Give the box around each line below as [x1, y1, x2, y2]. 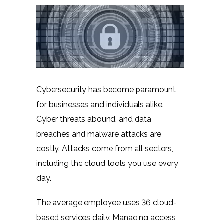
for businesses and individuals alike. [36, 99, 164, 109]
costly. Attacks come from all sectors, [36, 143, 173, 153]
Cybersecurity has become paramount [36, 84, 176, 94]
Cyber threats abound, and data [36, 114, 151, 124]
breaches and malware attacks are [36, 129, 161, 138]
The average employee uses [36, 197, 141, 207]
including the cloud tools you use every [36, 158, 178, 168]
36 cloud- [141, 197, 177, 207]
